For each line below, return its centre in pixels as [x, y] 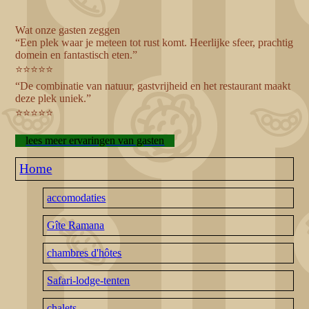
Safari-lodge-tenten [89, 281]
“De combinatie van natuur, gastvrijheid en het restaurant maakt [153, 86]
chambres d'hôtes [84, 253]
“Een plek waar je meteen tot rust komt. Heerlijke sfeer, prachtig [154, 43]
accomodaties [77, 198]
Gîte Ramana [76, 226]
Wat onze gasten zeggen [68, 30]
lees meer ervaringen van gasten [95, 141]
